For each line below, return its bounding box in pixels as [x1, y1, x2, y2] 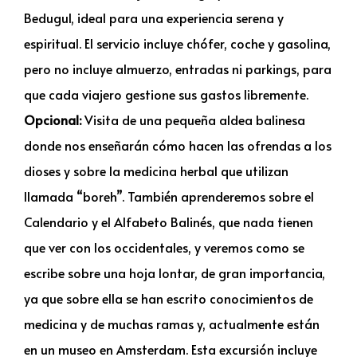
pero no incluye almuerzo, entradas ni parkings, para [24, 59, 331, 77]
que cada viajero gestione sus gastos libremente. [24, 84, 308, 103]
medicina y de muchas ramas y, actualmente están [24, 314, 320, 332]
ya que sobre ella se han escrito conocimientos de [24, 288, 313, 307]
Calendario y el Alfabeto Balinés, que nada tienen [24, 212, 313, 230]
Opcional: [24, 110, 81, 128]
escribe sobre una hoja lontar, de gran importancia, [24, 263, 325, 281]
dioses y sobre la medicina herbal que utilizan [24, 161, 288, 179]
